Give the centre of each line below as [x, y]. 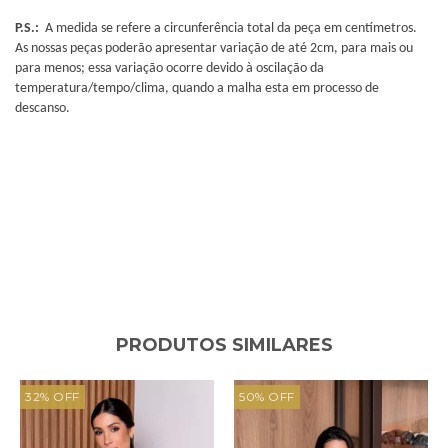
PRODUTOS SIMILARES [224, 344]
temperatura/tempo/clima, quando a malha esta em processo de [197, 88]
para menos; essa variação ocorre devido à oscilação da [169, 68]
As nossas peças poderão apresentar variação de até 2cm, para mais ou [214, 48]
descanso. [42, 108]
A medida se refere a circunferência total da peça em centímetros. [231, 28]
